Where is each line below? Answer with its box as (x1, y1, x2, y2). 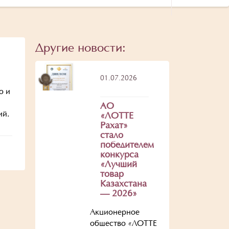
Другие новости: (35, 42, 126, 55)
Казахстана (100, 180, 147, 189)
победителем (100, 141, 154, 150)
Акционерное (89, 209, 140, 217)
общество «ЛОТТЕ (89, 220, 157, 228)
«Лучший (100, 161, 137, 170)
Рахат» (100, 122, 128, 131)
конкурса (100, 151, 139, 160)
